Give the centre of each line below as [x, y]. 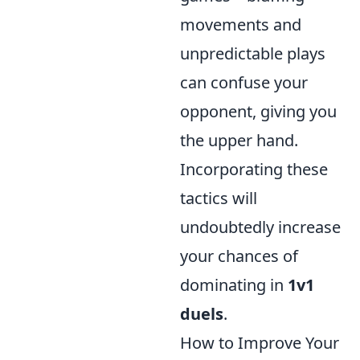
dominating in [234, 285]
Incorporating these [254, 169]
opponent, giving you [258, 111]
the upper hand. [239, 140]
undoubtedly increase [260, 227]
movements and [241, 25]
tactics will [219, 198]
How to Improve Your [260, 343]
